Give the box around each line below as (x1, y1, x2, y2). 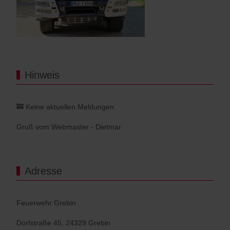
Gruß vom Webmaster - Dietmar (16, 123, 121, 131)
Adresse (25, 165, 62, 177)
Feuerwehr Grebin (16, 199, 76, 207)
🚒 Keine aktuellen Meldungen (16, 103, 114, 111)
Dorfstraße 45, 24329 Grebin (16, 219, 110, 227)
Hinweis (25, 69, 60, 81)
